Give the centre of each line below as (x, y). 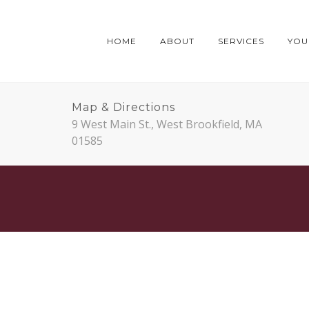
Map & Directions (123, 107)
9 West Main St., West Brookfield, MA (167, 124)
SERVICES (241, 41)
